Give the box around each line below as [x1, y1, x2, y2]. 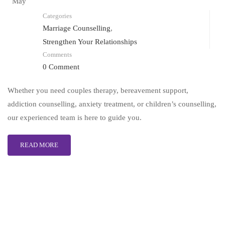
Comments [43, 51, 72, 59]
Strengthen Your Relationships [43, 38, 137, 46]
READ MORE [20, 141, 58, 149]
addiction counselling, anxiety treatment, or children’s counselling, [8, 100, 216, 108]
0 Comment [43, 63, 79, 71]
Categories [43, 12, 72, 20]
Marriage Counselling [43, 24, 110, 33]
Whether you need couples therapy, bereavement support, [8, 86, 188, 95]
